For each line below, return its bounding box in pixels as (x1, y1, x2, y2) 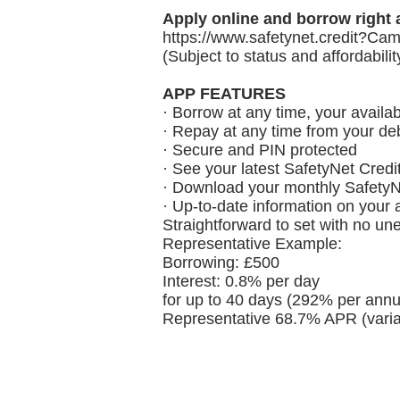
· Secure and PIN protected (162, 141, 357, 159)
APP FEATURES (162, 85, 286, 103)
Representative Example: (162, 235, 342, 253)
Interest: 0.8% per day (162, 272, 320, 290)
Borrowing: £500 (162, 254, 279, 271)
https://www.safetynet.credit (162, 29, 358, 46)
